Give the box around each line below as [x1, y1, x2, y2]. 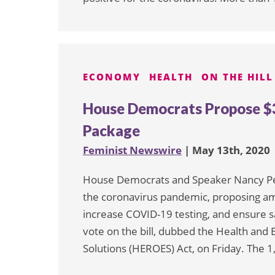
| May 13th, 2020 [182, 142, 270, 157]
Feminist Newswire [83, 142, 182, 157]
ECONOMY [83, 70, 141, 83]
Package [83, 121, 140, 139]
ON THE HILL [201, 70, 273, 83]
